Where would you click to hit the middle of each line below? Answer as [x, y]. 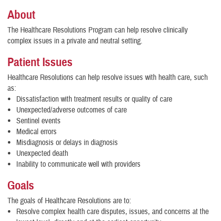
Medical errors [37, 132]
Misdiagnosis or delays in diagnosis [67, 143]
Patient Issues [40, 62]
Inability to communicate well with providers [78, 164]
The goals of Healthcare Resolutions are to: [69, 201]
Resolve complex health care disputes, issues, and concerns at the [112, 212]
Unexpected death [42, 153]
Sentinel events [38, 121]
